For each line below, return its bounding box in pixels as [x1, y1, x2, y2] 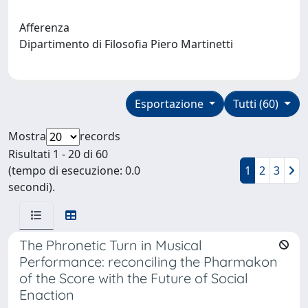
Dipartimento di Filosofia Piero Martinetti [19, 36, 239, 52]
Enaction [19, 285, 74, 303]
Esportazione [134, 96, 206, 111]
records [80, 128, 120, 144]
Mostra [8, 128, 46, 144]
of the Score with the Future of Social [19, 269, 248, 287]
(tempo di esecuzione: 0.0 [8, 162, 140, 178]
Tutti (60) [233, 96, 282, 111]
